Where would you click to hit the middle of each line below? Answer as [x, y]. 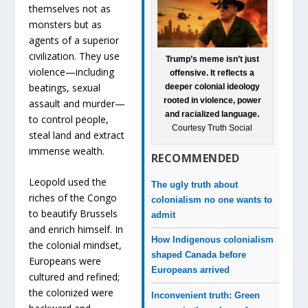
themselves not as [70, 8]
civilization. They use [75, 56]
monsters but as [66, 24]
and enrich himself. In [76, 229]
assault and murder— [77, 103]
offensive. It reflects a [212, 73]
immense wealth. [67, 151]
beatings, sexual [65, 87]
